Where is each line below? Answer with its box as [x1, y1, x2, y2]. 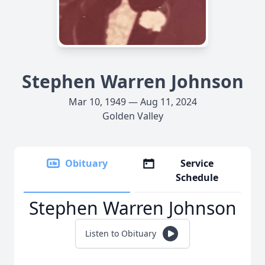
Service [180, 157, 214, 170]
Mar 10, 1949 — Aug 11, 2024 [68, 95, 197, 108]
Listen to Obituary [85, 228, 156, 239]
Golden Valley [102, 109, 163, 122]
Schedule [176, 171, 219, 184]
